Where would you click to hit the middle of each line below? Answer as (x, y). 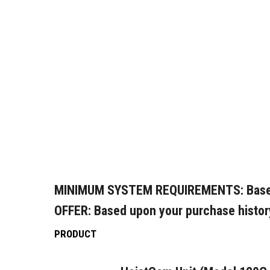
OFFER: (73, 211)
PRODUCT (75, 234)
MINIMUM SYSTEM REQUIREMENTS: (149, 190)
